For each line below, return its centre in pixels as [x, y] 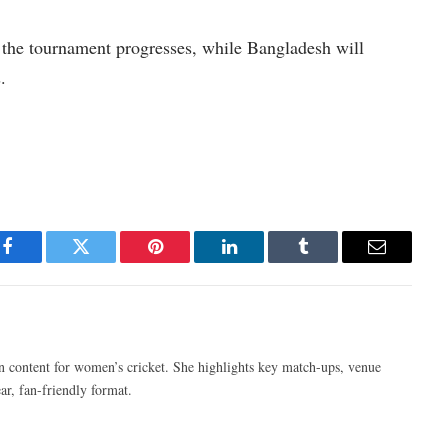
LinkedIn [260, 261]
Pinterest [185, 261]
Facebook [40, 261]
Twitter [105, 261]
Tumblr [328, 261]
